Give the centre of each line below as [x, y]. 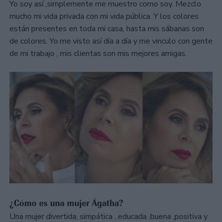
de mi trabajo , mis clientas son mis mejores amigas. [98, 53]
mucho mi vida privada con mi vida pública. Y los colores [104, 16]
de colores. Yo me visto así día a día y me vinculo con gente [111, 41]
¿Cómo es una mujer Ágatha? [66, 203]
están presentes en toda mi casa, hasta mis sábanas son [107, 28]
